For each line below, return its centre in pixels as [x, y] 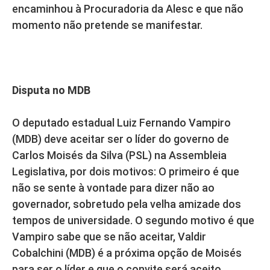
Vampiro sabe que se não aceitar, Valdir [109, 237]
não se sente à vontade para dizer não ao [113, 188]
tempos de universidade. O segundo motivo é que [133, 221]
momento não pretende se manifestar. [107, 25]
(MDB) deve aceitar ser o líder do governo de [121, 139]
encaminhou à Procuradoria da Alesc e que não [128, 9]
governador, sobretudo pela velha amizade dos [127, 204]
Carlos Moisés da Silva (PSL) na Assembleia [119, 155]
